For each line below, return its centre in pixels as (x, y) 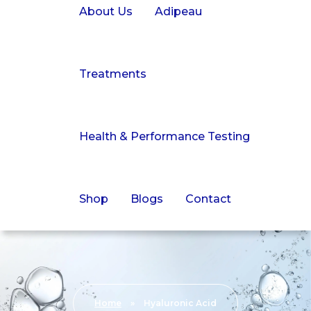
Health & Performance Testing (165, 137)
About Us (106, 12)
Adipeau (179, 12)
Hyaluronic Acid (180, 303)
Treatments (113, 74)
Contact (209, 199)
